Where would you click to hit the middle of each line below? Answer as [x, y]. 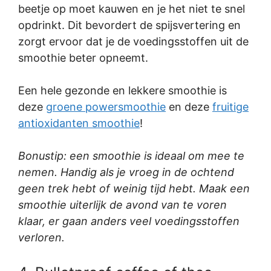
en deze [189, 107]
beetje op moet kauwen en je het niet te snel [132, 9]
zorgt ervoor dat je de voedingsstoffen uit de [133, 42]
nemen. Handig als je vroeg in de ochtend [126, 172]
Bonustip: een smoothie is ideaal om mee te [131, 156]
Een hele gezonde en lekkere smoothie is [122, 91]
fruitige [230, 107]
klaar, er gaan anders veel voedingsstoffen [129, 221]
